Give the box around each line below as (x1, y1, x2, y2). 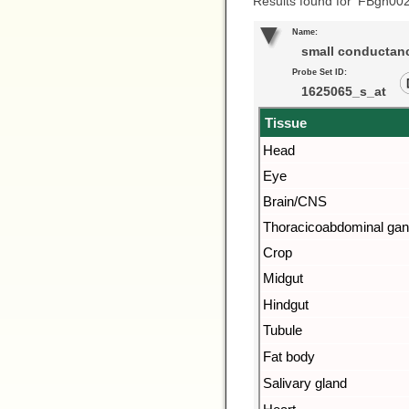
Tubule (263, 322, 302, 338)
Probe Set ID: (292, 68, 347, 77)
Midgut (263, 270, 303, 286)
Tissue (265, 115, 307, 131)
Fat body (263, 349, 315, 364)
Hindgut (263, 297, 309, 312)
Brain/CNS (263, 194, 327, 209)
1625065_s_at (298, 84, 386, 99)
